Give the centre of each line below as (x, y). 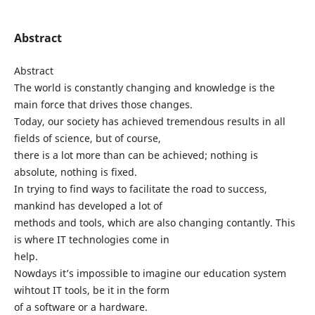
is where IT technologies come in (93, 239)
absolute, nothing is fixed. (77, 172)
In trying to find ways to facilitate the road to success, (140, 188)
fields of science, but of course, (89, 138)
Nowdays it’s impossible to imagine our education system (150, 273)
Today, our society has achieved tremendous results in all (149, 121)
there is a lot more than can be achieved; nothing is (136, 155)
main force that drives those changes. (104, 104)
